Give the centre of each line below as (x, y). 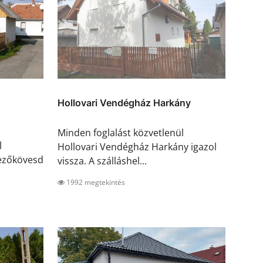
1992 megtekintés (95, 183)
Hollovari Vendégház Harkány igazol (137, 147)
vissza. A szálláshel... (102, 161)
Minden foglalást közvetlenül (121, 133)
